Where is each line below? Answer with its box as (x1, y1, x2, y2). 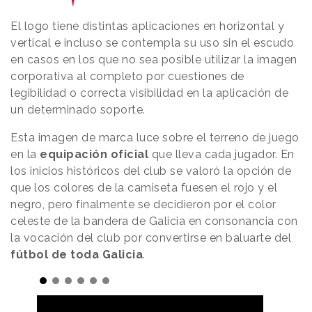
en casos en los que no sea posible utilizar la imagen (10, 53, 297, 67)
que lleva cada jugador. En (148, 148, 295, 162)
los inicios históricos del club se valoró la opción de (10, 164, 291, 178)
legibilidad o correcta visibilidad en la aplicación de (10, 86, 288, 100)
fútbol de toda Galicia (10, 248, 143, 262)
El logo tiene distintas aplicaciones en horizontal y (10, 19, 284, 33)
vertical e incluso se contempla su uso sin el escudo (10, 36, 294, 50)
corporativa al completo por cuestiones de (10, 70, 244, 84)
